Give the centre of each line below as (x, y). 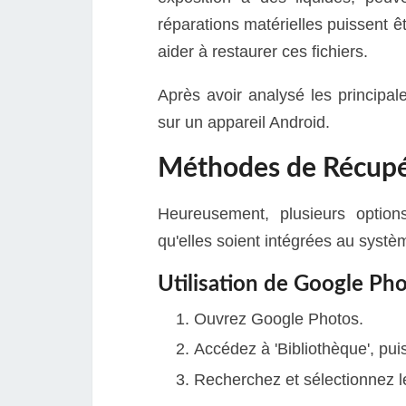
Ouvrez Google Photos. (279, 319)
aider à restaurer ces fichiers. (263, 51)
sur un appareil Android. (244, 122)
